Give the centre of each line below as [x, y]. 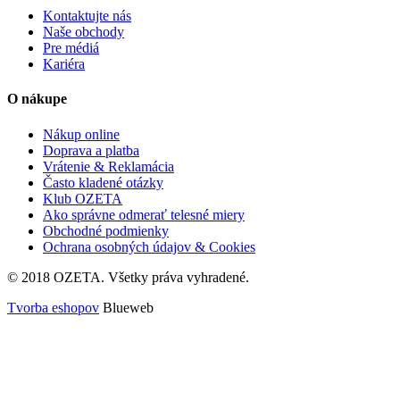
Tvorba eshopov [53, 307]
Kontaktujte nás [87, 16]
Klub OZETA [83, 198]
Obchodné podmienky [106, 230]
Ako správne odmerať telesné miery [144, 214]
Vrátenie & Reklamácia [108, 166]
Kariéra [64, 64]
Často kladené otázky [103, 182]
